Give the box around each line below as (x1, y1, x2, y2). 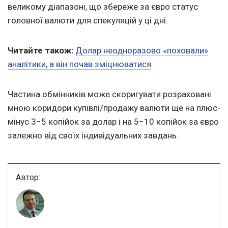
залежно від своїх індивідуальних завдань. (8, 130, 179, 140)
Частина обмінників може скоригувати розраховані (8, 89, 211, 99)
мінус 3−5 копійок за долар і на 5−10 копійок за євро (8, 116, 219, 127)
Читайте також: (8, 45, 73, 55)
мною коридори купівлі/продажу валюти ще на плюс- (8, 102, 220, 113)
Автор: (16, 172, 40, 182)
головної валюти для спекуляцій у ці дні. (8, 15, 168, 25)
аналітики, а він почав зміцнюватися (8, 59, 151, 69)
